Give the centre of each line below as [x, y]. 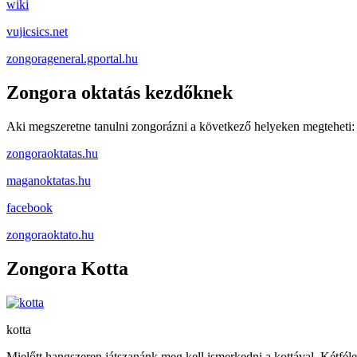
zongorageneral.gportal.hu [72, 59]
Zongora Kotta [67, 269]
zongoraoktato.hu [50, 235]
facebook [29, 208]
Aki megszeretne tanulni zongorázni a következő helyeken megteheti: [180, 127]
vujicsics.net [37, 32]
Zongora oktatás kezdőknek [120, 93]
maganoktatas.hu [49, 181]
